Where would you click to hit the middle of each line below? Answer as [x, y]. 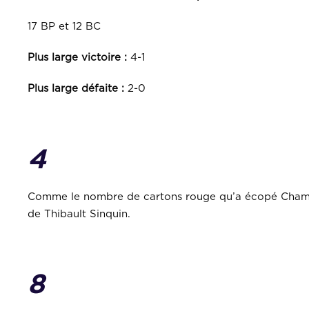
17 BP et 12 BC [64, 27]
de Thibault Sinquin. [79, 214]
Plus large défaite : [76, 89]
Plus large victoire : [77, 58]
